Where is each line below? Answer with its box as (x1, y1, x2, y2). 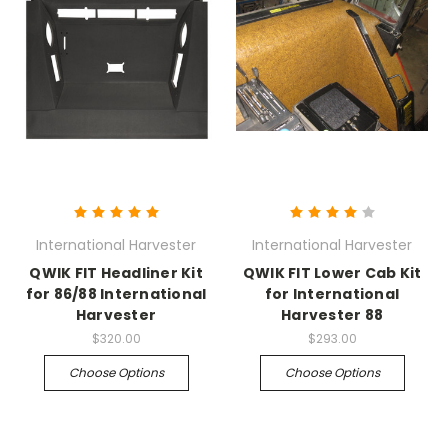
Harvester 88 (281, 305, 383, 326)
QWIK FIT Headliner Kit (29, 263, 203, 284)
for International (264, 284, 400, 305)
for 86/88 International (25, 284, 207, 305)
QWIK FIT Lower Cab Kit (242, 263, 422, 284)
